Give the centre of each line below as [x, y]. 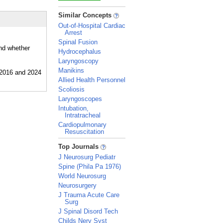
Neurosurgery [77, 185]
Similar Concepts [86, 15]
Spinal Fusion [78, 42]
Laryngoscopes [80, 99]
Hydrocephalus [80, 52]
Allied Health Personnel [92, 80]
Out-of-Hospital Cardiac [92, 26]
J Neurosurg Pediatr [87, 157]
